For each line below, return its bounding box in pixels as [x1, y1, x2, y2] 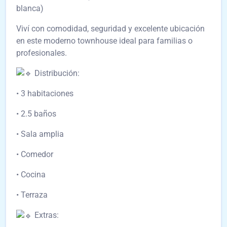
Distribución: [32, 68, 80, 78]
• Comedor [16, 149, 53, 160]
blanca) [16, 3, 44, 13]
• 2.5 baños [16, 109, 56, 119]
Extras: [32, 210, 59, 220]
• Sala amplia [16, 129, 64, 139]
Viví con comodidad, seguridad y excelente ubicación [16, 23, 205, 33]
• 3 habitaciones [16, 89, 73, 99]
